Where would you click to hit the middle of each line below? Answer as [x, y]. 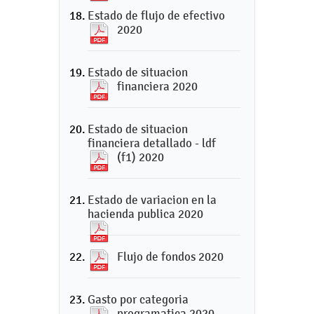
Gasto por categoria [138, 299]
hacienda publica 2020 [145, 214]
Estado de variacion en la [152, 200]
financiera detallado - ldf [152, 143]
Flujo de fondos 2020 [170, 257]
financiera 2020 [157, 86]
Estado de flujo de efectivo [156, 15]
